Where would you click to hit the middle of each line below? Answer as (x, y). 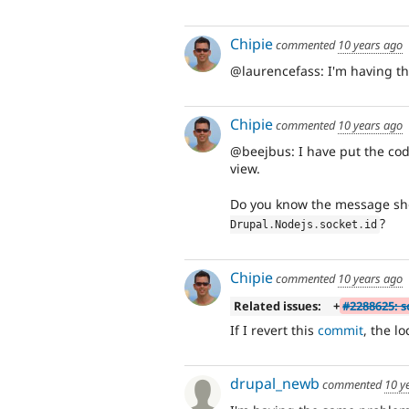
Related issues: (277, 305)
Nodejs (294, 224)
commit (341, 330)
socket (339, 224)
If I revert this (274, 330)
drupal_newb (275, 383)
